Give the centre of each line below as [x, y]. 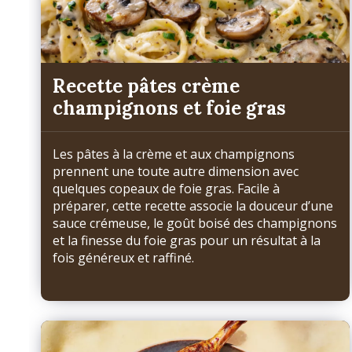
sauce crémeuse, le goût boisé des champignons [195, 224]
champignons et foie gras [169, 108]
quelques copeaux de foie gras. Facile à [166, 189]
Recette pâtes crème [146, 86]
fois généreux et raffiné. [123, 258]
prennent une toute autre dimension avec [176, 172]
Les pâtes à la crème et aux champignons [174, 154]
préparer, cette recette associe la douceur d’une [193, 206]
